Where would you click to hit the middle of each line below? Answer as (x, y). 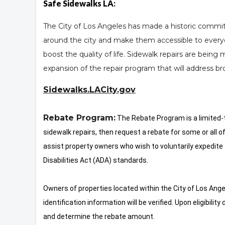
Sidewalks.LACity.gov (89, 90)
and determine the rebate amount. (99, 217)
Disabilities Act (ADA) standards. (96, 160)
